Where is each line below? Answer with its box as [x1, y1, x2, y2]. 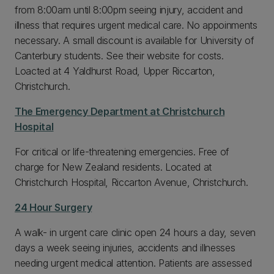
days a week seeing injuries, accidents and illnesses [15, 242, 235, 254]
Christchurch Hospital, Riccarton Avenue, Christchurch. [15, 176, 251, 188]
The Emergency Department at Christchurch [15, 105, 225, 117]
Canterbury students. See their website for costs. [15, 50, 224, 62]
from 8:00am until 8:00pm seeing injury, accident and [15, 4, 243, 16]
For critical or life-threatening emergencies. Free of [15, 146, 230, 158]
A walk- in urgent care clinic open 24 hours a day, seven [15, 226, 256, 239]
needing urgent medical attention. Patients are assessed [15, 257, 252, 269]
